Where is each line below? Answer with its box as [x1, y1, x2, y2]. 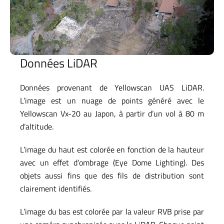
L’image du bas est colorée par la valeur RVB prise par [20, 205, 204, 218]
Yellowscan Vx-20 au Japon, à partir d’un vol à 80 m [20, 107, 204, 120]
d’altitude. [20, 120, 53, 133]
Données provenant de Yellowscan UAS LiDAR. [20, 81, 204, 94]
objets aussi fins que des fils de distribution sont [20, 169, 204, 182]
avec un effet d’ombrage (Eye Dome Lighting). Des [20, 156, 204, 169]
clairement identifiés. [20, 182, 91, 195]
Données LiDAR [20, 54, 97, 72]
